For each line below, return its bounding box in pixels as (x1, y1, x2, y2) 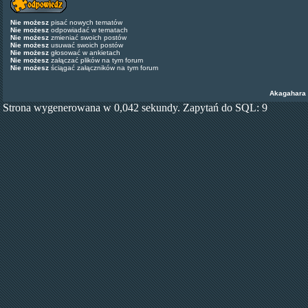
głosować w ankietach (49, 49, 120, 56)
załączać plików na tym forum (49, 56, 143, 64)
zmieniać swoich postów (49, 34, 126, 41)
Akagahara (269, 89, 306, 97)
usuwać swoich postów (49, 41, 123, 49)
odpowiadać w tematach (49, 26, 128, 34)
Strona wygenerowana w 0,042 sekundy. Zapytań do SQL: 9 (3, 102, 267, 113)
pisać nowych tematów (49, 19, 122, 26)
